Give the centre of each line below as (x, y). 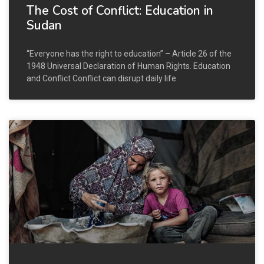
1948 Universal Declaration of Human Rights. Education (128, 66)
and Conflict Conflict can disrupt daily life (101, 78)
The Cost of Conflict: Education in (120, 10)
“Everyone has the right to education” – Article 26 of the (129, 53)
